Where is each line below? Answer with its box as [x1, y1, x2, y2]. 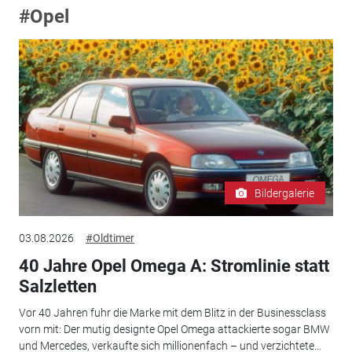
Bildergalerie [255, 186, 315, 200]
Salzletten [18, 276, 97, 296]
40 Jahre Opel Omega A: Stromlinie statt [18, 255, 329, 276]
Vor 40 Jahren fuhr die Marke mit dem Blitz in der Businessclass [18, 306, 326, 320]
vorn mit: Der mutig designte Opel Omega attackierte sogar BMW [18, 323, 330, 336]
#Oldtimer [85, 231, 134, 244]
